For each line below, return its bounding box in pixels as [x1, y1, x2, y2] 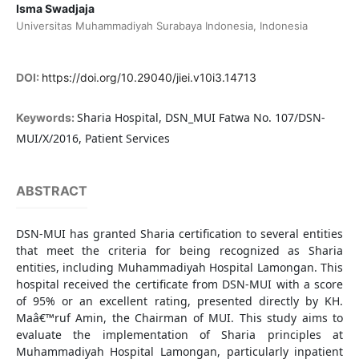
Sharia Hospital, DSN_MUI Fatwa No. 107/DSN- [76, 110, 325, 126]
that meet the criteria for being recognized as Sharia [15, 243, 344, 259]
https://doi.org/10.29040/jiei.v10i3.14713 [41, 71, 256, 85]
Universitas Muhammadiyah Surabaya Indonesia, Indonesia [15, 19, 308, 33]
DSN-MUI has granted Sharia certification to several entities [15, 226, 344, 242]
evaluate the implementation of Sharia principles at [15, 327, 344, 343]
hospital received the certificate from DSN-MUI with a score [15, 276, 344, 292]
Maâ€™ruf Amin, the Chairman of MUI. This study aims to [15, 310, 344, 326]
